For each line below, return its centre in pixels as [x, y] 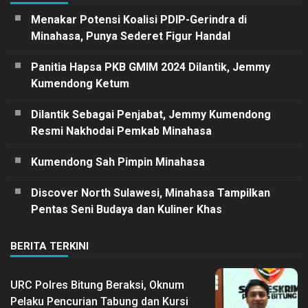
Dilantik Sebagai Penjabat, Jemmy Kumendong [151, 114]
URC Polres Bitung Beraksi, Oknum [97, 285]
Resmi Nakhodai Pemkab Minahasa [121, 131]
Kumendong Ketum [80, 83]
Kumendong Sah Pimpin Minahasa [118, 162]
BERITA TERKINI [49, 246]
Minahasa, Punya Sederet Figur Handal [131, 36]
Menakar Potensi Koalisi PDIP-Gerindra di [139, 19]
